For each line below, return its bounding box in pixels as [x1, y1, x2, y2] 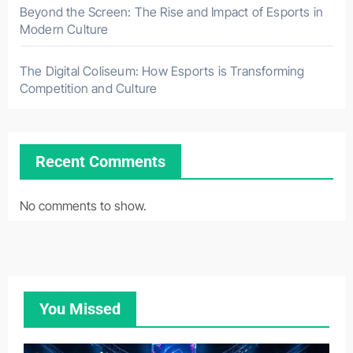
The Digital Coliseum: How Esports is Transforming [19, 63, 305, 80]
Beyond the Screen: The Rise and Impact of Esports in [19, 4, 324, 20]
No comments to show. [19, 198, 147, 214]
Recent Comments [35, 152, 165, 172]
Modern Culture [19, 21, 109, 38]
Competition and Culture [19, 80, 158, 97]
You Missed [39, 299, 121, 319]
